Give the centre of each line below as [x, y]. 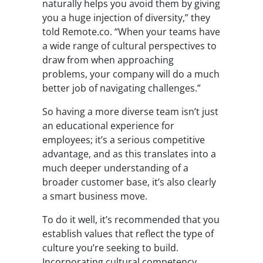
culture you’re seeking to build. [110, 248]
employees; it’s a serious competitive [124, 140]
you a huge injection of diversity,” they [126, 18]
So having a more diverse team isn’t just [130, 112]
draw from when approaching [108, 60]
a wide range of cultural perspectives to [129, 46]
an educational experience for [108, 126]
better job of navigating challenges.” [122, 88]
